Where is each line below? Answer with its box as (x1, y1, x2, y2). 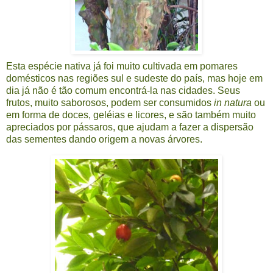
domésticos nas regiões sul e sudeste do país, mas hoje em (6, 73, 263, 83)
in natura (214, 97, 252, 108)
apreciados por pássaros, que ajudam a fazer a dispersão (6, 121, 253, 132)
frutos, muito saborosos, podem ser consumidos (6, 97, 214, 108)
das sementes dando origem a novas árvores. (6, 133, 202, 144)
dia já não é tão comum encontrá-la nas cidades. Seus (6, 85, 240, 96)
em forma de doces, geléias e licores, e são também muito (6, 109, 256, 120)
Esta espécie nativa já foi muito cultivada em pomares (6, 60, 238, 71)
